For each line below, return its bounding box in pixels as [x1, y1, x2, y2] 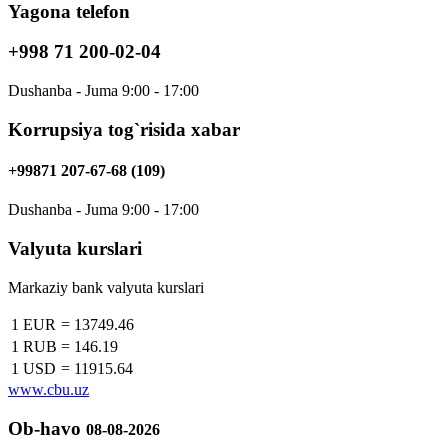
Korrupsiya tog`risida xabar [8, 118, 240, 140]
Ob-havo [8, 417, 81, 439]
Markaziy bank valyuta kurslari [8, 278, 204, 296]
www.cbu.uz [8, 380, 89, 398]
